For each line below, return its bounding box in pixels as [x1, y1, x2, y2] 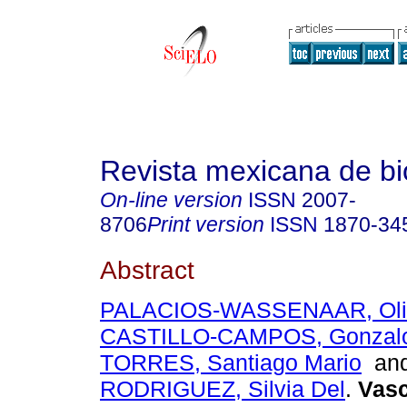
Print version [147, 213, 264, 236]
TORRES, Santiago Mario [100, 350, 362, 376]
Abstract [100, 254, 194, 284]
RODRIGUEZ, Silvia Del [100, 376, 345, 402]
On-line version [100, 188, 243, 212]
